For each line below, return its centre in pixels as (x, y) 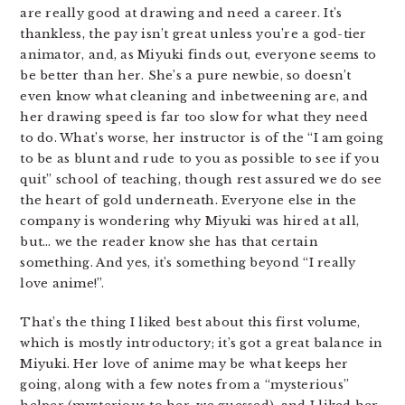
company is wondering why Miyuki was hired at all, (190, 221)
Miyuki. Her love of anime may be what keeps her (184, 364)
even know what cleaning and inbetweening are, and (194, 96)
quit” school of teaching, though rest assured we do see (201, 179)
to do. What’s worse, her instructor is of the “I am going (202, 138)
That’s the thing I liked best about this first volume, (190, 322)
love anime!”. (62, 283)
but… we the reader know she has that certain (169, 242)
